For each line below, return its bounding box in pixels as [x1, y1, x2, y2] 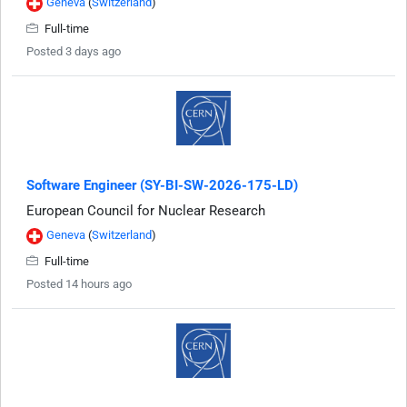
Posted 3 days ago [26, 45, 121, 59]
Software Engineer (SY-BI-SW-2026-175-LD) [26, 177, 298, 194]
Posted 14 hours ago [26, 277, 132, 292]
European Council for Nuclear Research [26, 203, 265, 220]
